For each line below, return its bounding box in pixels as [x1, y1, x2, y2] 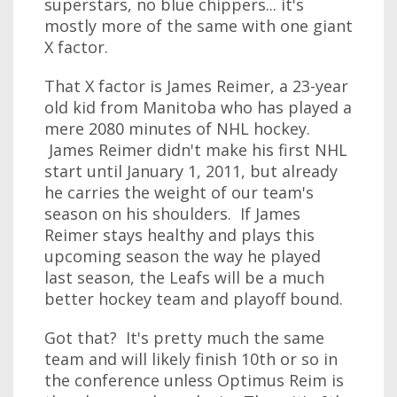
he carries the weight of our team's [44, 182, 314, 203]
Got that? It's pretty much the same [44, 327, 324, 348]
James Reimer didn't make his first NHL [44, 139, 347, 160]
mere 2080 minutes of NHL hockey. [44, 118, 310, 139]
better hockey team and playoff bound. [44, 288, 343, 309]
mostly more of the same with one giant [44, 15, 353, 36]
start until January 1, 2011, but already [44, 160, 338, 182]
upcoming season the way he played [44, 245, 321, 267]
